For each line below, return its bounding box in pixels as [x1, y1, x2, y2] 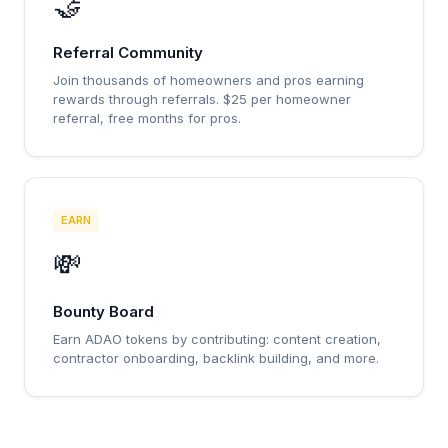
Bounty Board [53, 302, 154, 321]
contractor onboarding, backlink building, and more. [53, 350, 379, 366]
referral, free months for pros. [53, 110, 241, 126]
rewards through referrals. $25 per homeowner [53, 91, 351, 107]
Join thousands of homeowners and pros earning [53, 72, 364, 88]
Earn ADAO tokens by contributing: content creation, [53, 331, 381, 347]
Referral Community [53, 43, 203, 62]
